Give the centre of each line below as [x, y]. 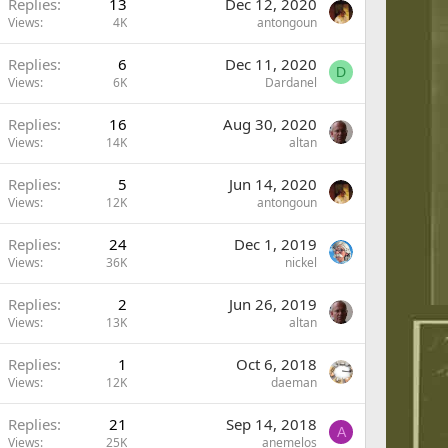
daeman [294, 382]
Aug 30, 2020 [270, 124]
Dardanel [291, 82]
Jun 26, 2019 [273, 304]
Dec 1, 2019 [275, 244]
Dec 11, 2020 [271, 64]
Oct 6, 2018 [276, 364]
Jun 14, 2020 [273, 184]
